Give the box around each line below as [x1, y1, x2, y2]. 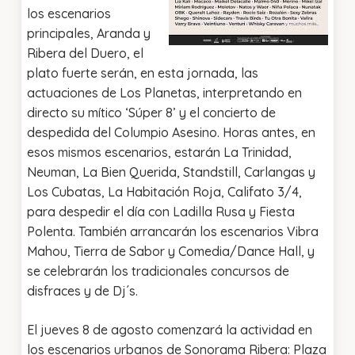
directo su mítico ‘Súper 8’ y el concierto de [26, 105, 276, 121]
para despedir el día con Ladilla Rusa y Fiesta [26, 204, 295, 220]
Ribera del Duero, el [26, 45, 143, 62]
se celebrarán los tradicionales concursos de [26, 263, 289, 280]
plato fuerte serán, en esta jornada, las [26, 65, 258, 82]
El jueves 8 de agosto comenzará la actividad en [26, 322, 312, 338]
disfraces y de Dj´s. [26, 283, 138, 300]
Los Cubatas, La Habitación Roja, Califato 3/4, [26, 184, 302, 200]
